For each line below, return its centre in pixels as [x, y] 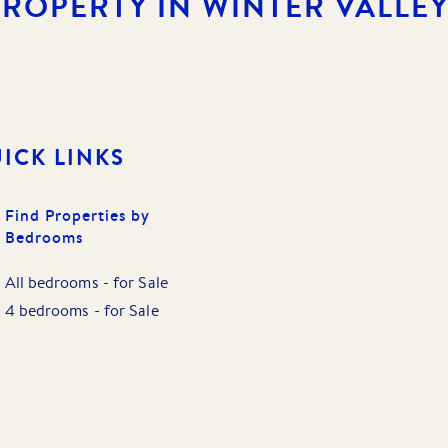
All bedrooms [51, 282]
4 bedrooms [47, 310]
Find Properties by [77, 214]
